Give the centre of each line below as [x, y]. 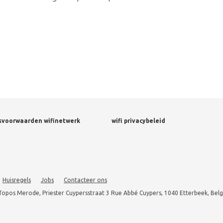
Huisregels [17, 180]
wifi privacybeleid [138, 121]
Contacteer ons [85, 180]
